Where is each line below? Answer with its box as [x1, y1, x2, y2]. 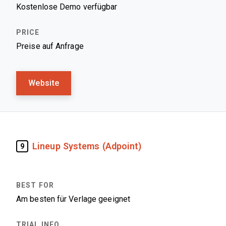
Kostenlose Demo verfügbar [16, 3, 118, 11]
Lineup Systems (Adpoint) [32, 141, 142, 151]
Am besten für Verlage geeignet [16, 195, 131, 203]
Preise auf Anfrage [16, 42, 84, 50]
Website [28, 79, 60, 87]
